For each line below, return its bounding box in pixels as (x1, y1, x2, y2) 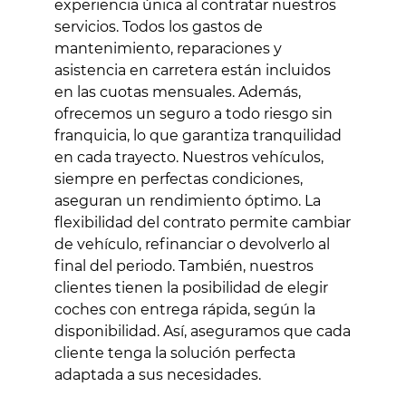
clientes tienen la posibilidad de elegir (54, 278, 328, 296)
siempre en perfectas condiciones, (54, 169, 303, 188)
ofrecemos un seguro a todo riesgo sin (54, 104, 333, 122)
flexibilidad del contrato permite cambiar (54, 213, 351, 231)
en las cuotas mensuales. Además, (54, 82, 301, 101)
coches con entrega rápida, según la (54, 300, 315, 318)
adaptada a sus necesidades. (54, 365, 261, 383)
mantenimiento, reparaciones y (54, 39, 282, 57)
